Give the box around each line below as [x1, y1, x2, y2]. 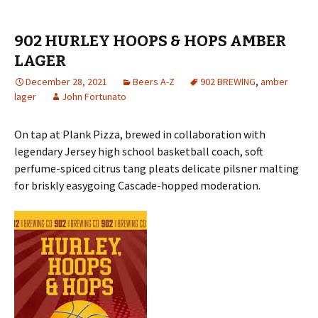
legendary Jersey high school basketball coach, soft [14, 144, 263, 158]
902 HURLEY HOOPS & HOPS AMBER [14, 31, 286, 50]
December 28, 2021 [26, 75, 107, 88]
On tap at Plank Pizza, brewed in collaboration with [14, 127, 265, 141]
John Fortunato [62, 90, 126, 103]
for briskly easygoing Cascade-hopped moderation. [14, 178, 261, 192]
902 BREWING [200, 75, 256, 88]
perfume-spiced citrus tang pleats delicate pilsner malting [14, 161, 299, 175]
